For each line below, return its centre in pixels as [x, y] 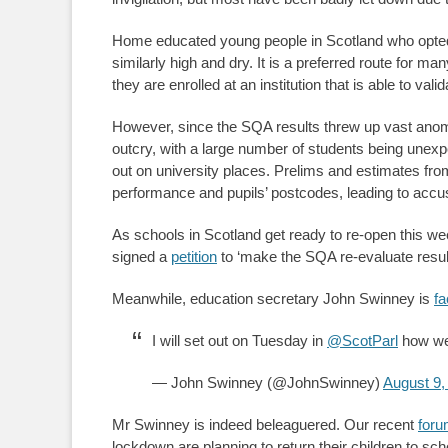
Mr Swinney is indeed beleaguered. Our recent [265, 424]
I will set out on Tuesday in [239, 340]
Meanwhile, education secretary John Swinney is [273, 298]
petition [194, 256]
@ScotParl [362, 340]
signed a [141, 256]
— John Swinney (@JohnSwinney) [267, 382]
